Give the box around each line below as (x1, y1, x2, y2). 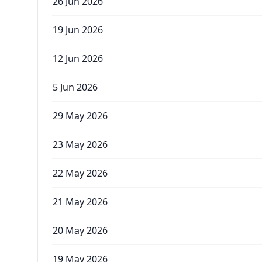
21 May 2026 (53, 195, 108, 208)
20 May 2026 (53, 224, 108, 237)
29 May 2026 (53, 109, 108, 122)
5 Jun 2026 (53, 81, 98, 94)
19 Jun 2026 (53, 23, 103, 36)
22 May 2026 (53, 167, 108, 180)
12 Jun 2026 (53, 52, 103, 65)
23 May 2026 (53, 138, 108, 151)
